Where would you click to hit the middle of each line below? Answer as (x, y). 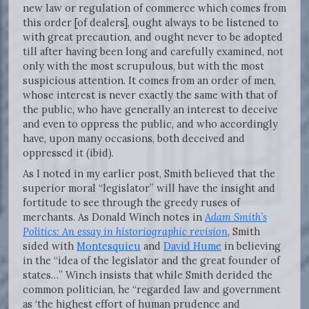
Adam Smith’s (236, 217)
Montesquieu (109, 246)
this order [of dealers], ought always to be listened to (151, 23)
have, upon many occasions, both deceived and (134, 139)
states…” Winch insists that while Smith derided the (148, 275)
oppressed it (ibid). (70, 153)
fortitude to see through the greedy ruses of (131, 203)
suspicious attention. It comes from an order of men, (149, 81)
